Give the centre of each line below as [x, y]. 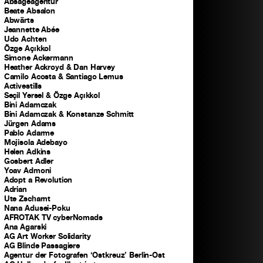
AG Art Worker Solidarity [47, 236]
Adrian [15, 189]
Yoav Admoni [28, 171]
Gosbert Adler [28, 161]
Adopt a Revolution [38, 180]
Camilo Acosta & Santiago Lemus [63, 77]
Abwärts [19, 20]
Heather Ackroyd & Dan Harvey [59, 67]
